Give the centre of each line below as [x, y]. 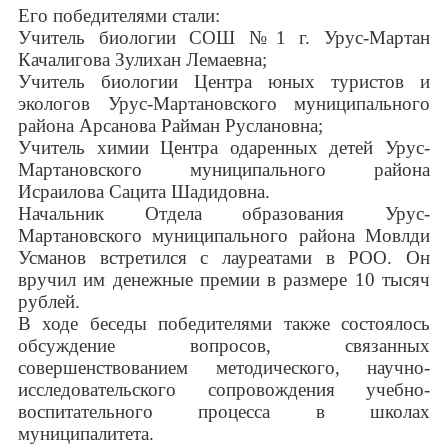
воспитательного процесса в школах [224, 412]
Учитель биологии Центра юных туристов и [224, 82]
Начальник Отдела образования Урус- [224, 214]
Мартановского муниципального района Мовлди [224, 236]
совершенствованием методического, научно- [224, 368]
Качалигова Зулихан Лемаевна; [142, 60]
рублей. [49, 302]
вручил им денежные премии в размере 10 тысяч [224, 280]
